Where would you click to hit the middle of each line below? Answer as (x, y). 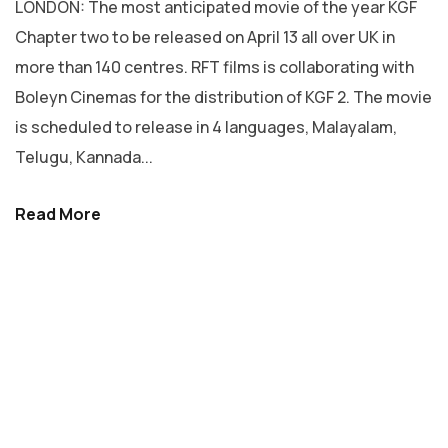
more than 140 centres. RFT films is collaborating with (214, 67)
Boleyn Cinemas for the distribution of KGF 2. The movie (223, 97)
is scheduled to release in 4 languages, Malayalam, (206, 127)
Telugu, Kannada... (84, 157)
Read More (58, 213)
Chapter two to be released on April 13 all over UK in (205, 37)
